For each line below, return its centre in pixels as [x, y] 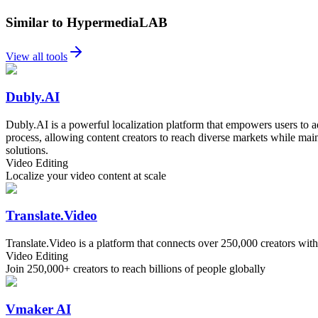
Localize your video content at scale [86, 175]
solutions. [27, 150]
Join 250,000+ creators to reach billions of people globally [136, 269]
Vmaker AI [38, 309]
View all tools [37, 57]
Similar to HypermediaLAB [87, 22]
